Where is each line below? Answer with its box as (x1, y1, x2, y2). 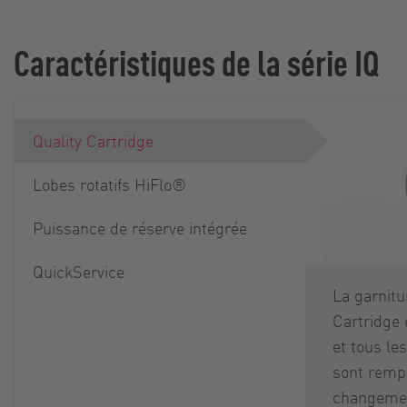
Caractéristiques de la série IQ (14, 38, 379, 84)
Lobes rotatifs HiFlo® (33, 174, 186, 194)
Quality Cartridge (33, 130, 154, 151)
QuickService (33, 261, 124, 282)
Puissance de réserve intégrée (33, 217, 247, 238)
